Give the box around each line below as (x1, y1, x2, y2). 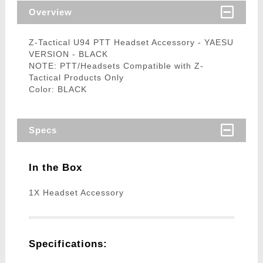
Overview (28, 7, 72, 18)
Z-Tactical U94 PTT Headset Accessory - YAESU (28, 38, 234, 48)
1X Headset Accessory (28, 188, 124, 198)
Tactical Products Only (28, 73, 124, 83)
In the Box (28, 162, 82, 174)
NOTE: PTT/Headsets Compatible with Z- (28, 61, 204, 71)
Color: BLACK (28, 85, 87, 95)
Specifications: (28, 238, 107, 250)
